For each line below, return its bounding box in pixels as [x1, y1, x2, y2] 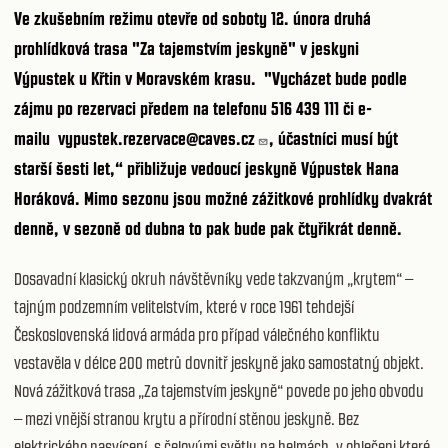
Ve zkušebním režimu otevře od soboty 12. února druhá [14, 8, 371, 29]
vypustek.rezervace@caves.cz [58, 128, 255, 149]
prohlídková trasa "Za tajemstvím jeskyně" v [14, 38, 311, 59]
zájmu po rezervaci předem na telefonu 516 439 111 [14, 98, 339, 119]
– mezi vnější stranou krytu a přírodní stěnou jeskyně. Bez [14, 408, 359, 429]
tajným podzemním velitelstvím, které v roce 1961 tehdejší [14, 296, 354, 317]
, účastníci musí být [269, 128, 398, 149]
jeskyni [311, 38, 359, 59]
